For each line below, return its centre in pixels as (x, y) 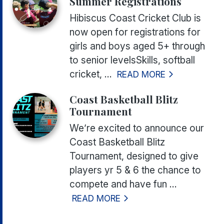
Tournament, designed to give (134, 156)
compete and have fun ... (123, 184)
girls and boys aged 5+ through (137, 46)
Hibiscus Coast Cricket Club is (135, 18)
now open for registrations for (135, 32)
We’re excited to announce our (137, 128)
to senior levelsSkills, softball (132, 60)
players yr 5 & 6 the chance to (135, 170)
